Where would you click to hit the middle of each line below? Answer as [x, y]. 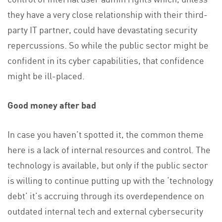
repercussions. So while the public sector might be [108, 44]
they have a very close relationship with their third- [108, 14]
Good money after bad [52, 104]
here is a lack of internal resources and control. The [109, 149]
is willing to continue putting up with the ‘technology [110, 180]
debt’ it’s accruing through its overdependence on [106, 195]
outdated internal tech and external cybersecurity [105, 210]
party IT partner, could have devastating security [102, 29]
